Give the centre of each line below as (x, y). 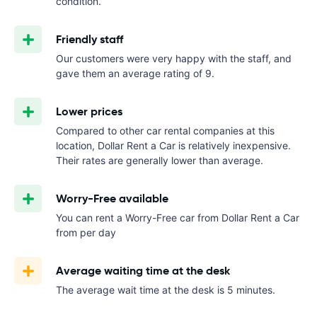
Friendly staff (90, 39)
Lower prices (89, 111)
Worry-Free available (112, 198)
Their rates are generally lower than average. (160, 160)
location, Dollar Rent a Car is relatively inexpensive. (173, 145)
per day (98, 232)
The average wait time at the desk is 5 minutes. (166, 290)
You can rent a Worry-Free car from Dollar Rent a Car (178, 218)
